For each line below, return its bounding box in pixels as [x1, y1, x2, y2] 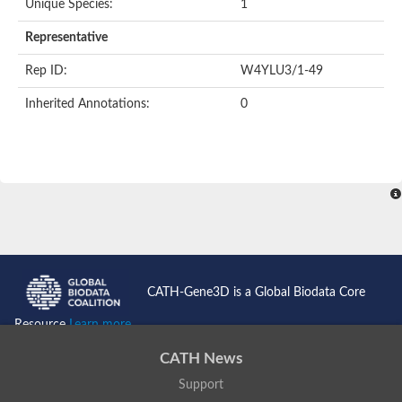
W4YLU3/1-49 [240, 64, 323, 77]
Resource [14, 319, 69, 332]
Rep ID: [25, 64, 67, 77]
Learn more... [69, 319, 139, 332]
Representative [25, 31, 108, 44]
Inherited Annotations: [25, 97, 150, 110]
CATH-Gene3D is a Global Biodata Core [147, 285, 365, 299]
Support [179, 378, 223, 391]
